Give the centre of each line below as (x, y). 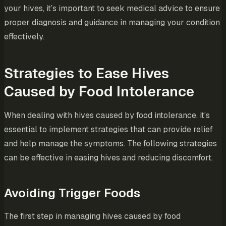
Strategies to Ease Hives (87, 73)
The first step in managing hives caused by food (92, 216)
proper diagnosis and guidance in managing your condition (112, 23)
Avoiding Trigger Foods (72, 193)
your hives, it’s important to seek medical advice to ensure (112, 9)
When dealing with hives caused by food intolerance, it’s (107, 116)
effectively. (24, 37)
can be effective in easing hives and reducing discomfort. (108, 158)
